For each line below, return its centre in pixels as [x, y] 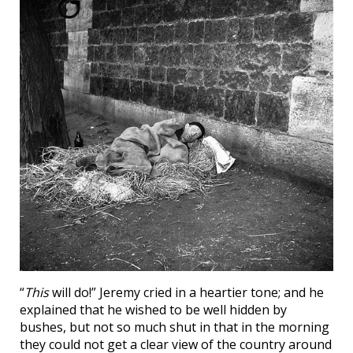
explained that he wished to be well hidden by [153, 310]
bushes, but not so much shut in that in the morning [175, 327]
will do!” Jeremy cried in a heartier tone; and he [186, 293]
